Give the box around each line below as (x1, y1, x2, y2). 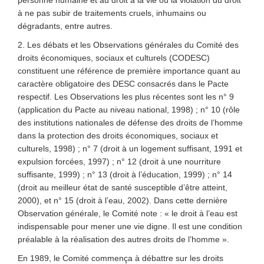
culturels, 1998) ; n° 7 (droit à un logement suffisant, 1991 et (18, 144, 242, 153)
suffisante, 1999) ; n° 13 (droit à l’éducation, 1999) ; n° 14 (18, 170, 232, 179)
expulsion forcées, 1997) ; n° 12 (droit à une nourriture (18, 157, 221, 166)
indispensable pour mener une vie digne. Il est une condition (18, 222, 242, 231)
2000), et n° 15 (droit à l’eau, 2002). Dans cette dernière (18, 196, 227, 205)
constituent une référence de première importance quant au (18, 66, 240, 75)
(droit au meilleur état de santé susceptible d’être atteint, (18, 183, 227, 192)
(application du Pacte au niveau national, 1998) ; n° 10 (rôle (18, 105, 240, 114)
